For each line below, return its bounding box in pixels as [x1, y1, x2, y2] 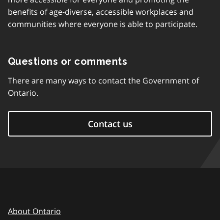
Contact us [87, 118, 133, 130]
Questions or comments [8, 55, 128, 68]
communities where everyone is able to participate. [8, 19, 197, 30]
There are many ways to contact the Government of [8, 75, 199, 86]
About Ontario [8, 206, 61, 217]
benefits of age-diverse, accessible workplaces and [8, 6, 193, 18]
